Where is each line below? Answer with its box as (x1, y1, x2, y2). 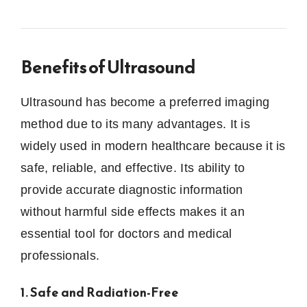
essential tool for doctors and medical (21, 226, 232, 241)
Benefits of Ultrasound (21, 53, 195, 80)
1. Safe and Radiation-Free (21, 282, 179, 302)
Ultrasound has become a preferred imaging (21, 95, 270, 109)
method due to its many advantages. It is (21, 116, 250, 131)
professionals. (21, 248, 100, 262)
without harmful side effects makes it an (21, 204, 245, 219)
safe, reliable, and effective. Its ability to (21, 160, 245, 175)
